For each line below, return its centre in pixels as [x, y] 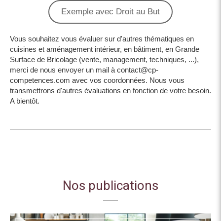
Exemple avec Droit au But [110, 12]
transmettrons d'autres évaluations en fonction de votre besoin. [110, 91]
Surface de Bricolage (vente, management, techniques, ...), [104, 60]
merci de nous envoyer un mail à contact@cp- [84, 70]
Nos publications [110, 186]
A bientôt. [25, 101]
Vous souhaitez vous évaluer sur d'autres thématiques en [102, 39]
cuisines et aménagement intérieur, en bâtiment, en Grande [105, 49]
